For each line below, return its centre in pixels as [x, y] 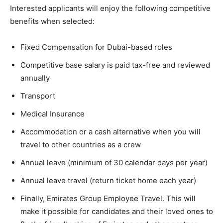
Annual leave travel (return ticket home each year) [108, 180]
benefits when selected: [52, 21]
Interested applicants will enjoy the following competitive [110, 8]
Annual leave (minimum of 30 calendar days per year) [114, 162]
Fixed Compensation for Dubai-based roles [96, 47]
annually [35, 78]
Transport [38, 96]
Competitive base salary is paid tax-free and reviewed [115, 65]
